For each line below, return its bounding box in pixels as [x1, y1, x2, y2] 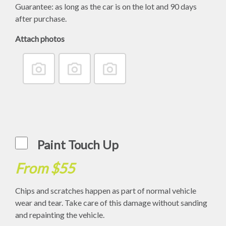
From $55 [15, 159, 75, 177]
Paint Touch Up [37, 137, 119, 152]
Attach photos [15, 34, 65, 43]
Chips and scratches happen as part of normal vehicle [15, 186, 196, 196]
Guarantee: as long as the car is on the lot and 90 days [15, 2, 197, 11]
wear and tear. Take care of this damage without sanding [15, 198, 207, 208]
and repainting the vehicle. [15, 210, 104, 220]
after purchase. [15, 14, 67, 23]
